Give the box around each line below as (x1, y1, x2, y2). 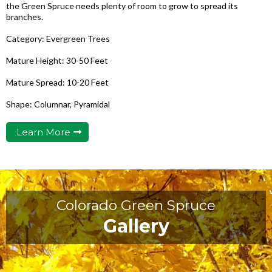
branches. (6, 11, 43, 22)
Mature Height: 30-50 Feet (6, 55, 108, 66)
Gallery (103, 214, 169, 237)
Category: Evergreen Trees (6, 33, 110, 44)
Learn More (16, 126, 70, 138)
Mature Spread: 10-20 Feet (6, 76, 109, 87)
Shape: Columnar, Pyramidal (6, 98, 110, 109)
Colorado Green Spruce (56, 196, 216, 214)
